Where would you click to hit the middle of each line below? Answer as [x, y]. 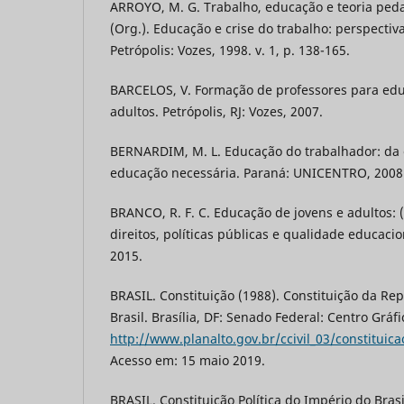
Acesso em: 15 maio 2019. [188, 360]
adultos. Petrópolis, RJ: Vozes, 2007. [216, 111]
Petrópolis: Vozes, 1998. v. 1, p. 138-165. [230, 50]
